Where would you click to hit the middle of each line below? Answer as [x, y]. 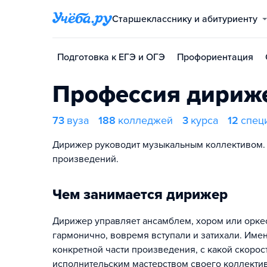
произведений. [86, 159]
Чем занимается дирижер [140, 195]
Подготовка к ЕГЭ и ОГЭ [111, 57]
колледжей [145, 120]
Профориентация [215, 57]
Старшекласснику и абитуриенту [188, 19]
